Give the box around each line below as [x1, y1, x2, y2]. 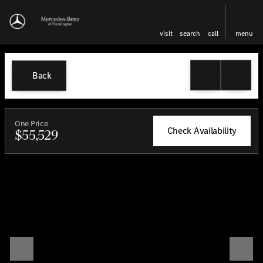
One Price [15, 118, 48, 129]
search [179, 28, 200, 38]
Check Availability [167, 124, 237, 137]
